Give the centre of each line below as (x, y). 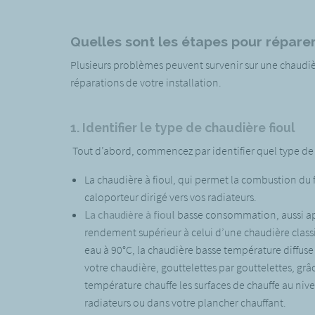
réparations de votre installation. (153, 82)
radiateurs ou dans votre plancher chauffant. (185, 302)
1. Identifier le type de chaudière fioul (182, 127)
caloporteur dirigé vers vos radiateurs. (170, 197)
